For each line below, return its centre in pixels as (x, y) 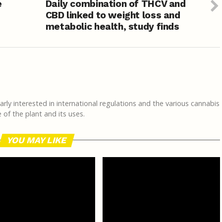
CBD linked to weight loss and (113, 15)
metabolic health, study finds (112, 26)
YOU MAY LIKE (37, 140)
